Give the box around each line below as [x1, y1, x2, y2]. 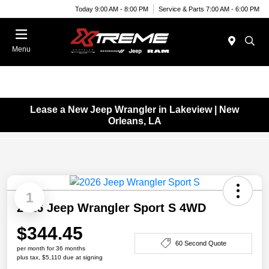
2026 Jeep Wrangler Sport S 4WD [17, 201, 206, 215]
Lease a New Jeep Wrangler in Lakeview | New [30, 104, 239, 115]
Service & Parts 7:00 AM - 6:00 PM [159, 5, 259, 13]
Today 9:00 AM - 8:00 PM [75, 5, 148, 13]
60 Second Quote [175, 239, 226, 247]
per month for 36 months [17, 245, 85, 252]
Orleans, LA [107, 115, 162, 126]
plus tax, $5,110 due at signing [17, 254, 103, 261]
